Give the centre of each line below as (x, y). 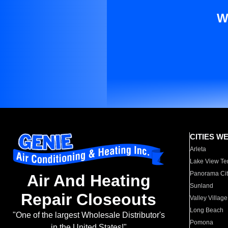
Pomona (202, 222)
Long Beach (207, 210)
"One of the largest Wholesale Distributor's (89, 215)
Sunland (202, 186)
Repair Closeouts (89, 200)
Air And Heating (89, 181)
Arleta (198, 149)
